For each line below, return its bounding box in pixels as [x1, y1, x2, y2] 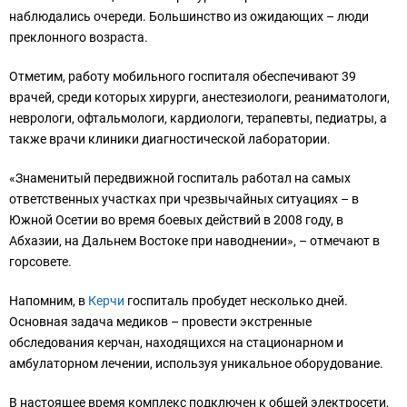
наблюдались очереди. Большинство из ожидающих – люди [9, 9, 369, 25]
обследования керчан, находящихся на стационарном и [9, 335, 343, 351]
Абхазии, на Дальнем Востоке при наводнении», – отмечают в [9, 233, 380, 249]
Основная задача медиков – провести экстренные [9, 314, 312, 330]
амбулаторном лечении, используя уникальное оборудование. [9, 356, 383, 372]
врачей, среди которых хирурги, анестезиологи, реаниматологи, [9, 90, 390, 105]
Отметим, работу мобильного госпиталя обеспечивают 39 [9, 69, 356, 84]
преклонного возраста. [9, 30, 148, 45]
